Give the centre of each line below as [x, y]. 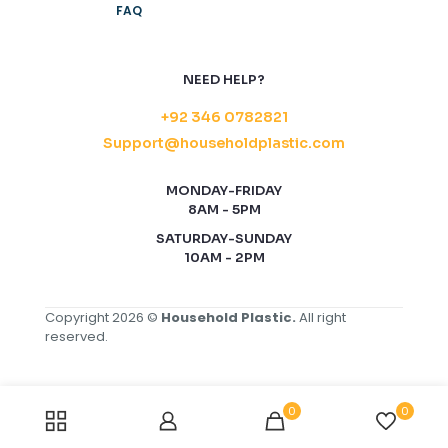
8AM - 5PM [224, 209]
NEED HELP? [224, 79]
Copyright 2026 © [103, 317]
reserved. [76, 336]
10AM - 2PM [224, 257]
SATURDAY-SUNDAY [224, 238]
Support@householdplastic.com [224, 142]
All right [321, 317]
